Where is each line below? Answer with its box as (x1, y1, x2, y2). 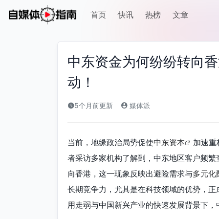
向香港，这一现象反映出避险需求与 (67, 169, 193, 178)
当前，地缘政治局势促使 (67, 137, 153, 147)
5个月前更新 (74, 101, 113, 109)
